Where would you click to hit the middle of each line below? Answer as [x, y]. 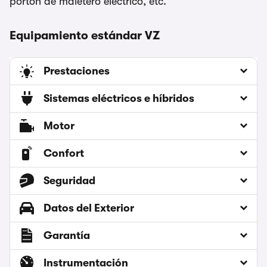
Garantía [67, 236]
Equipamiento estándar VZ [85, 36]
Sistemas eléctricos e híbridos [119, 99]
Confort [64, 153]
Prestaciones [77, 71]
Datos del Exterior [89, 208]
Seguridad [69, 181]
